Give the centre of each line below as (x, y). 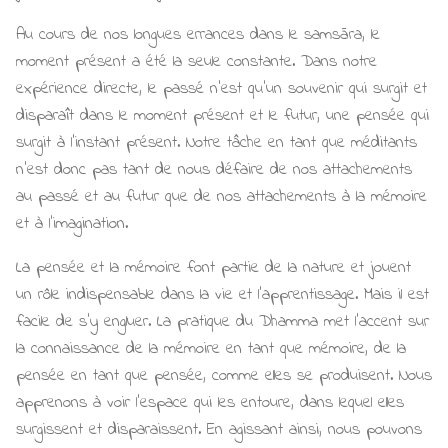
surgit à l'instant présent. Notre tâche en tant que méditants (216, 142)
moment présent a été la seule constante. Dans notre (196, 61)
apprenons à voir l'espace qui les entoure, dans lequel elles (210, 402)
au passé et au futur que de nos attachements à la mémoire (221, 196)
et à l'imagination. (75, 223)
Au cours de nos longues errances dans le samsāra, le (198, 34)
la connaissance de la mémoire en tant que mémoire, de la (211, 348)
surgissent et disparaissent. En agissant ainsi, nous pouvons (219, 429)
